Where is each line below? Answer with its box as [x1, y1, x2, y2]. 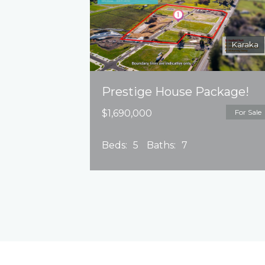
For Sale [235, 108, 262, 117]
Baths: [147, 140, 176, 151]
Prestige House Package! [102, 85, 249, 99]
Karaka [232, 40, 259, 49]
